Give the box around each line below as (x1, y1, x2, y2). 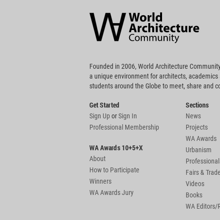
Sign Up (89, 112, 110, 120)
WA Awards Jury (89, 189, 134, 197)
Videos (186, 180, 204, 188)
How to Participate (89, 166, 139, 174)
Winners (89, 177, 111, 186)
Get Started (89, 100, 119, 110)
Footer (89, 20, 107, 28)
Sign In (118, 112, 137, 120)
